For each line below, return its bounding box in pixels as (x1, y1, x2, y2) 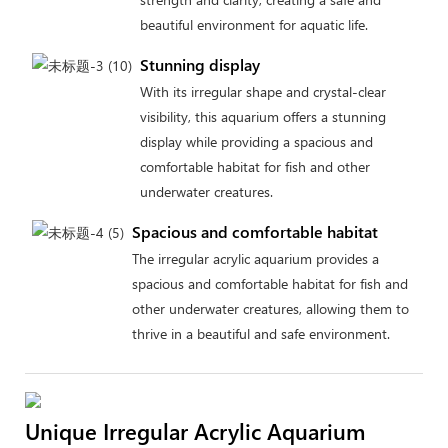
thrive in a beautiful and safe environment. (131, 323, 390, 343)
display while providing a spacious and (139, 131, 373, 151)
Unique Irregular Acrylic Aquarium (25, 415, 365, 446)
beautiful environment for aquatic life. (139, 14, 368, 34)
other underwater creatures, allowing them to (131, 298, 409, 318)
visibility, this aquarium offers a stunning (139, 106, 386, 126)
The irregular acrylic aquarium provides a (131, 248, 379, 268)
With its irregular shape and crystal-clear (139, 81, 386, 101)
